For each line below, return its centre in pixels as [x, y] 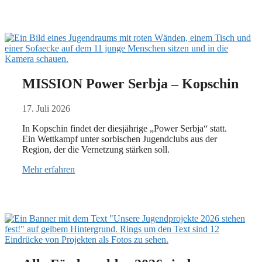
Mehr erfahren [49, 169]
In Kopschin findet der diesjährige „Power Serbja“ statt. [125, 128]
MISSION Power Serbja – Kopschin [130, 83]
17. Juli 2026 [46, 108]
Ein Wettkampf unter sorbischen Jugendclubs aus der [120, 139]
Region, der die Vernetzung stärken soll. [96, 149]
